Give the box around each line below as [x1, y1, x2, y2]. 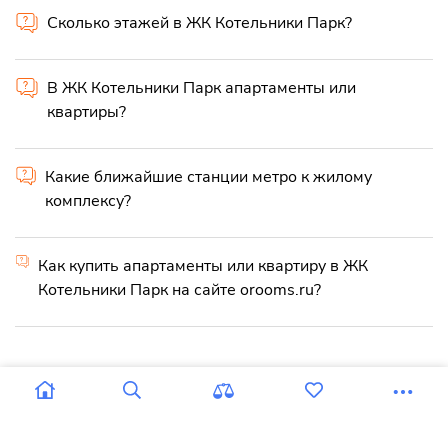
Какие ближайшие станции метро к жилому [45, 165, 373, 188]
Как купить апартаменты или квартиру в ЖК [38, 254, 369, 277]
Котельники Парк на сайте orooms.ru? [38, 278, 322, 301]
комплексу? [45, 189, 132, 212]
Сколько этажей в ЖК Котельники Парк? [47, 11, 352, 34]
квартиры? [46, 100, 126, 123]
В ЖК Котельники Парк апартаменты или [46, 76, 356, 99]
